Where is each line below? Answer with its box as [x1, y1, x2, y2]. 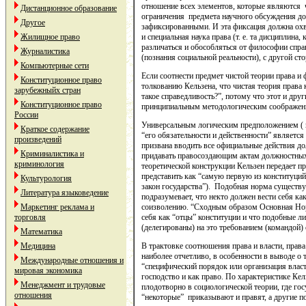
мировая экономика [14, 266, 82, 275]
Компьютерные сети [20, 61, 89, 70]
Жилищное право [20, 32, 80, 42]
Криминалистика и [20, 149, 84, 158]
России [14, 110, 38, 120]
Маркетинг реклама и [20, 202, 94, 212]
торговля [14, 212, 46, 222]
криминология [14, 159, 64, 169]
